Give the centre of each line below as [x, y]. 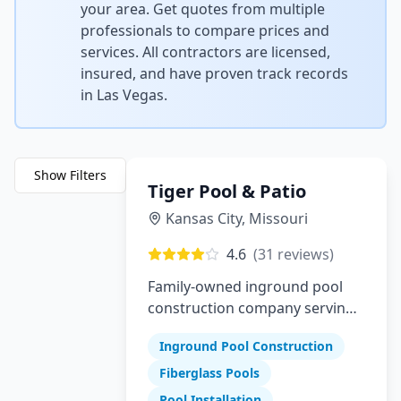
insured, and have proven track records [214, 73]
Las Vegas [130, 95]
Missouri [278, 218]
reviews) [304, 254]
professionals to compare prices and [205, 30]
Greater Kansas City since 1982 [252, 329]
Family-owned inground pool [245, 286]
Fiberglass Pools [209, 373]
